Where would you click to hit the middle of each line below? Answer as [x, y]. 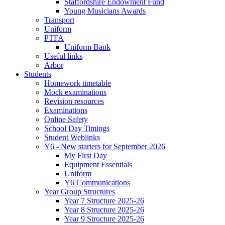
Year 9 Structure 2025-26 [104, 218]
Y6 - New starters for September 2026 [105, 146]
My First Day [86, 155]
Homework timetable [78, 83]
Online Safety [66, 119]
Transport [59, 20]
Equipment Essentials [98, 164]
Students [38, 74]
